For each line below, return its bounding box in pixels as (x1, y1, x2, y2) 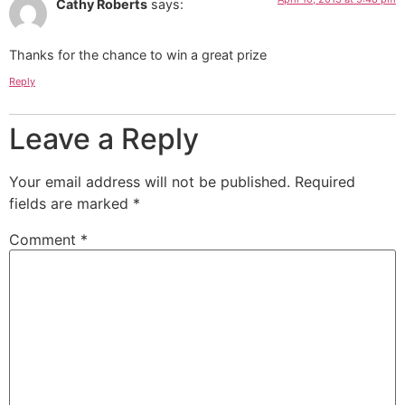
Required (295, 173, 355, 192)
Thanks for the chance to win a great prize (9, 46, 267, 62)
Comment (9, 231, 80, 250)
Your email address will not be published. (9, 173, 290, 192)
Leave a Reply (9, 121, 199, 157)
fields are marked (9, 194, 133, 213)
